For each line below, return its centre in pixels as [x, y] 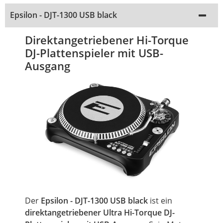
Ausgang [48, 66]
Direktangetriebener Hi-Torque [107, 40]
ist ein [160, 201]
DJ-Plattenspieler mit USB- [94, 53]
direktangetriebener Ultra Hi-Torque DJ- [100, 213]
